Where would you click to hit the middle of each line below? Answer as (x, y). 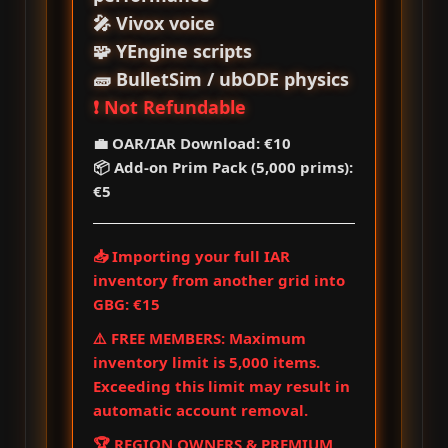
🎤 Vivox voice (154, 23)
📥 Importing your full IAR (191, 256)
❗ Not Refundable (169, 107)
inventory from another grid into (219, 280)
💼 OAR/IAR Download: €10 (192, 143)
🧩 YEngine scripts (172, 51)
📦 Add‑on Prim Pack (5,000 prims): (223, 167)
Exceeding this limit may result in (221, 386)
